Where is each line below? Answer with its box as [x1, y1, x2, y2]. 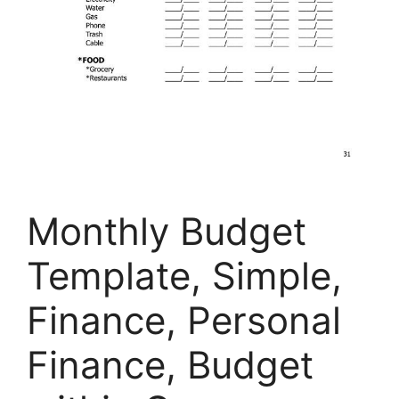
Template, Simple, [27, 253, 342, 299]
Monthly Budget [27, 208, 306, 255]
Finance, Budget [27, 342, 313, 388]
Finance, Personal [27, 297, 341, 344]
